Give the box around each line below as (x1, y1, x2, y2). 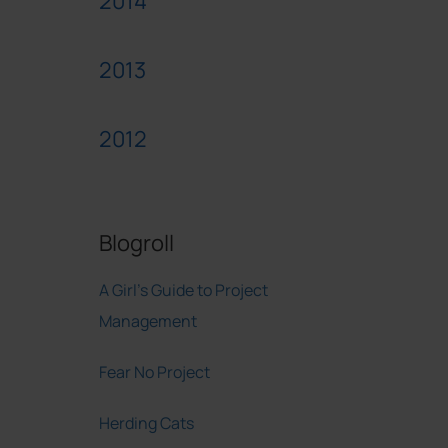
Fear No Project (98, 361, 210, 383)
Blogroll (98, 228, 174, 258)
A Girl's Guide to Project (98, 279, 268, 301)
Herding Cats (98, 412, 194, 434)
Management (98, 310, 197, 332)
